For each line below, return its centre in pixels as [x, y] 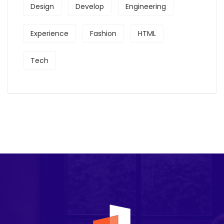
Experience [49, 33]
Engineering [146, 6]
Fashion [103, 33]
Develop [90, 6]
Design [42, 6]
